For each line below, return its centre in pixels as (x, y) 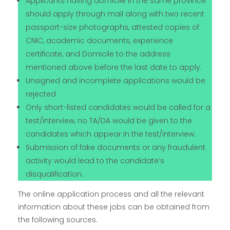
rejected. (42, 94)
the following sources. (58, 220)
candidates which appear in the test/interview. (111, 134)
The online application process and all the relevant (111, 194)
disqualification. (55, 174)
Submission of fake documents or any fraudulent (116, 148)
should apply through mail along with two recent (115, 14)
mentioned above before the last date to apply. (114, 68)
